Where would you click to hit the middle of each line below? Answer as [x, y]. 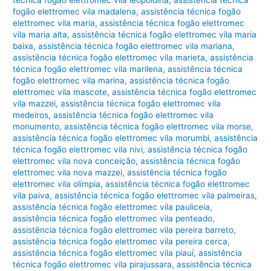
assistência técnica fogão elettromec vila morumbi [111, 138]
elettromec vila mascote [60, 92]
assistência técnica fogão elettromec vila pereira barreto [123, 230]
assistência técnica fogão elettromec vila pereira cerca [120, 241]
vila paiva [31, 195]
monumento [36, 126]
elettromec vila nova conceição [74, 161]
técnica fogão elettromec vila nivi [78, 149]
